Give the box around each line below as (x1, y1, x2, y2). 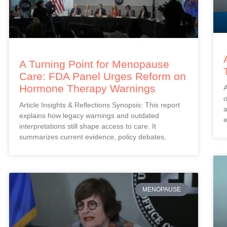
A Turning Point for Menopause (19, 58, 169, 70)
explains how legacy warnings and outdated (19, 111, 159, 120)
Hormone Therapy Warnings (19, 82, 156, 94)
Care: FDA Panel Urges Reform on (19, 70, 186, 82)
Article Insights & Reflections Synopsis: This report (19, 100, 180, 109)
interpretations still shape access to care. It (19, 122, 156, 130)
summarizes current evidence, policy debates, (19, 132, 166, 141)
